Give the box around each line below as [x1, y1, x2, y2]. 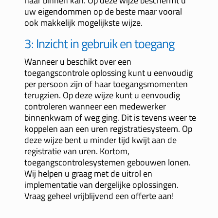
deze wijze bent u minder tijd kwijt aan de [24, 133, 177, 147]
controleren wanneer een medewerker [24, 100, 166, 113]
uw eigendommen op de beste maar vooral [24, 5, 182, 18]
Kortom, [99, 145, 129, 158]
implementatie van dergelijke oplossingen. [24, 178, 179, 192]
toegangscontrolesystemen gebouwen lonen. [24, 156, 191, 169]
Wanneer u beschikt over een [24, 55, 131, 69]
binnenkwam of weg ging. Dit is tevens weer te [24, 111, 196, 125]
